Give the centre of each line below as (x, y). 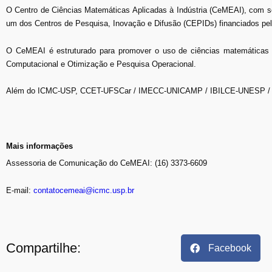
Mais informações (39, 146)
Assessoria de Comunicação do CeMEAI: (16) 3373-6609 (107, 163)
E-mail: (20, 190)
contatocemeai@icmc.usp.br (84, 190)
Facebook (230, 248)
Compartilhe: (43, 248)
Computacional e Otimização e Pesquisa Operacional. (101, 64)
